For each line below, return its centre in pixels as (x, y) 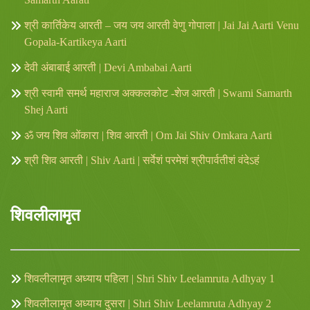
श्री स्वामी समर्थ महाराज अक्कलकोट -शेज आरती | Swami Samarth (158, 93)
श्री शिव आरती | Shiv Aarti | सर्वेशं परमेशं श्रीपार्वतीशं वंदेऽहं (142, 161)
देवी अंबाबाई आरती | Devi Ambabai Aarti (108, 67)
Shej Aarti (46, 109)
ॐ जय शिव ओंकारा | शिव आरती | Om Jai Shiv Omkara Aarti (148, 135)
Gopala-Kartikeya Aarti (75, 42)
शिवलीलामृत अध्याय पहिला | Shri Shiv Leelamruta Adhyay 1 (149, 278)
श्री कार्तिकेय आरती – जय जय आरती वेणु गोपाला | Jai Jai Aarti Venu (162, 26)
